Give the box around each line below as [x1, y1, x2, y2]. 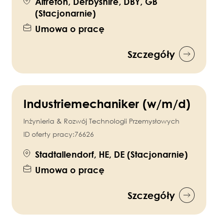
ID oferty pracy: [23, 130, 74, 139]
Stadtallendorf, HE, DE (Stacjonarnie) [35, 149, 188, 160]
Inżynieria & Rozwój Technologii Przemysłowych [23, 117, 180, 126]
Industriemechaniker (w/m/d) [23, 96, 190, 111]
